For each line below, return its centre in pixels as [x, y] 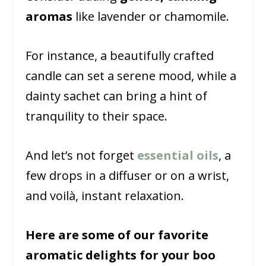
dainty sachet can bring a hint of [116, 96]
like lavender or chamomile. [152, 17]
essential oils [178, 156]
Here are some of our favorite [117, 235]
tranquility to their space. [96, 116]
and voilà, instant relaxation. [104, 196]
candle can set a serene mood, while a [131, 76]
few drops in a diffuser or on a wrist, [127, 176]
